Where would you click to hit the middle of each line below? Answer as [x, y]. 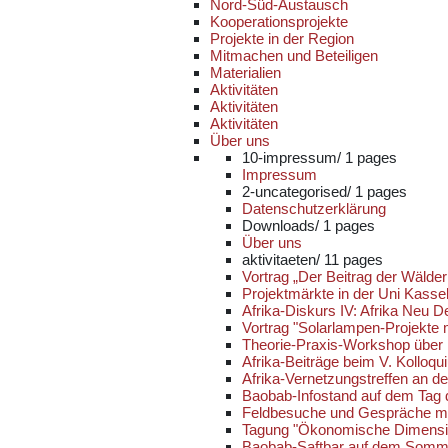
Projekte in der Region [282, 38]
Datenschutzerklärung [314, 208]
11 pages [353, 259]
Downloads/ [282, 225]
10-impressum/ [293, 157]
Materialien [245, 72]
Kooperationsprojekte [279, 21]
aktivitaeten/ [283, 259]
